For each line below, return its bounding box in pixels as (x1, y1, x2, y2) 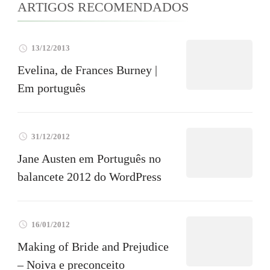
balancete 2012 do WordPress (17, 169, 162, 183)
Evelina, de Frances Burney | (17, 63, 157, 77)
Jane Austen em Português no (17, 151, 161, 165)
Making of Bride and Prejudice (17, 239, 169, 253)
